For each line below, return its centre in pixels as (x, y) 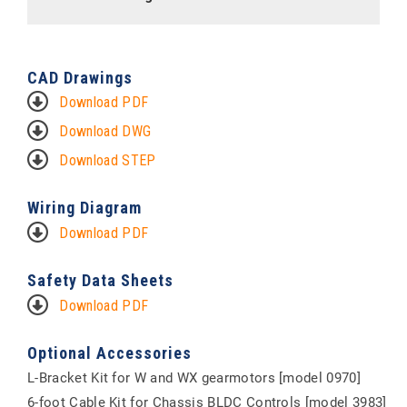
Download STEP (108, 160)
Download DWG (105, 131)
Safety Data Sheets (100, 280)
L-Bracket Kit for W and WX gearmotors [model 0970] (194, 378)
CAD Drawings (80, 78)
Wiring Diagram (84, 208)
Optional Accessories (109, 353)
